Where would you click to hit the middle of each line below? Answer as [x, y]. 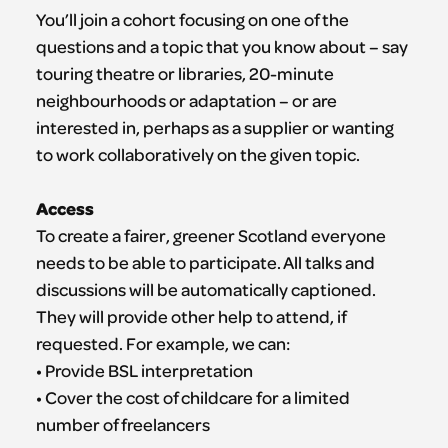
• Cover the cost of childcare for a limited [192, 397]
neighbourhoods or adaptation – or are [186, 100]
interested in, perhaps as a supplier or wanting [214, 127]
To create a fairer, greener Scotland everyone [210, 235]
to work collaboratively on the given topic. [197, 154]
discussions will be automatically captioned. [205, 289]
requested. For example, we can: [162, 343]
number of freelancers [122, 424]
